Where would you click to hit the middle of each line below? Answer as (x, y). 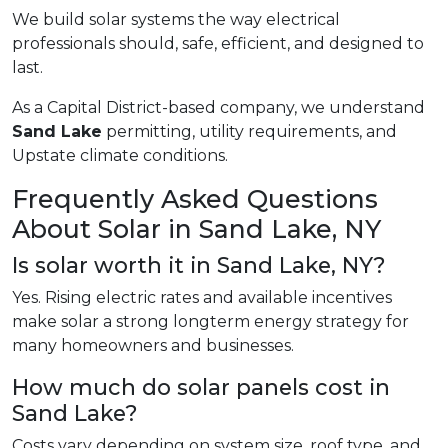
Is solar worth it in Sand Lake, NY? (199, 265)
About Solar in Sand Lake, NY (196, 229)
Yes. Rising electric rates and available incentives (202, 298)
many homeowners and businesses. (153, 346)
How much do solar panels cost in (201, 387)
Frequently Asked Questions (195, 199)
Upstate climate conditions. (120, 156)
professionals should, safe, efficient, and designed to (218, 44)
